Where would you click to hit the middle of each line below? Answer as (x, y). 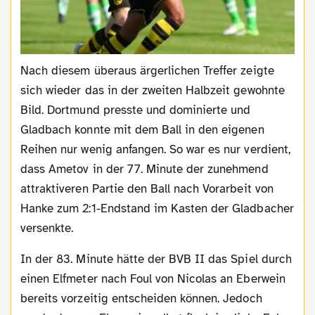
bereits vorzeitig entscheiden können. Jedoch (141, 298)
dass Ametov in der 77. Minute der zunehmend (144, 169)
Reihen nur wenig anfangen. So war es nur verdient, (155, 149)
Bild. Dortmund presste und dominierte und (136, 110)
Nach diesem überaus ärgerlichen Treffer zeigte (25, 70)
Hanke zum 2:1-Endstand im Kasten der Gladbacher (157, 208)
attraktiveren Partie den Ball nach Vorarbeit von (147, 188)
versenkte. (47, 228)
